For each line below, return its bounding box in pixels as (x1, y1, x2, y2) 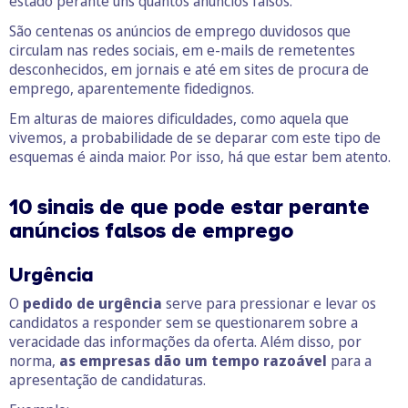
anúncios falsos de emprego (9, 218, 293, 245)
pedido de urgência (23, 293, 162, 314)
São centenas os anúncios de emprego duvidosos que (9, 21, 351, 42)
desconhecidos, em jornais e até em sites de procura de (9, 59, 369, 80)
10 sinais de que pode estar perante (9, 194, 370, 221)
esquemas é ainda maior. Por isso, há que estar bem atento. (9, 147, 391, 168)
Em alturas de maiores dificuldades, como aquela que (9, 108, 349, 129)
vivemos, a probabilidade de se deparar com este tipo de (9, 127, 381, 148)
